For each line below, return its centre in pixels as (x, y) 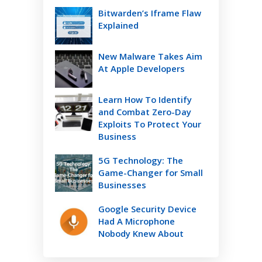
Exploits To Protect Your (150, 124)
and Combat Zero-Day (145, 111)
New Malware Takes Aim (150, 56)
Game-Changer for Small (151, 172)
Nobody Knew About (141, 233)
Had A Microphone (137, 221)
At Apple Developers (142, 68)
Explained (118, 25)
